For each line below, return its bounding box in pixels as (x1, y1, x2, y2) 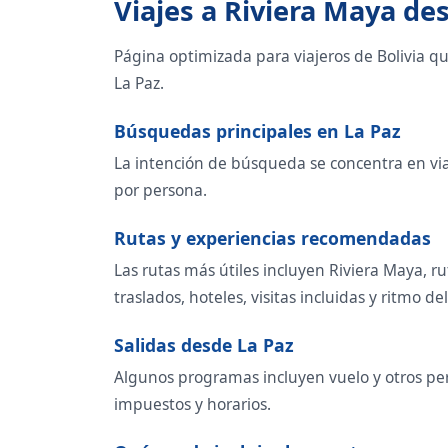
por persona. (114, 178, 207, 201)
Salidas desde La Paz (114, 332, 294, 357)
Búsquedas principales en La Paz (114, 118, 401, 143)
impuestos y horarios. (114, 392, 271, 415)
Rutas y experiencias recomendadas (114, 225, 431, 250)
